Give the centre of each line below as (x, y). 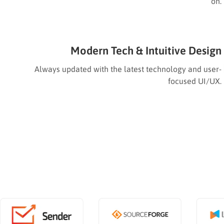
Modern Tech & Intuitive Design (146, 50)
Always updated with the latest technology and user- (128, 69)
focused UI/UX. (195, 81)
